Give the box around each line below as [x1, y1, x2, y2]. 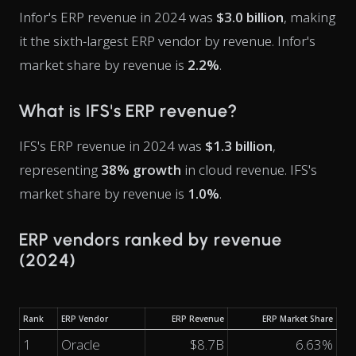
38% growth [101, 161, 181, 179]
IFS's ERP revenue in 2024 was [19, 137, 205, 155]
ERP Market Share [262, 313, 333, 324]
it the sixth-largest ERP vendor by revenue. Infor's [19, 32, 315, 50]
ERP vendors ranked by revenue [19, 229, 282, 250]
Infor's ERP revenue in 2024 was [19, 8, 216, 26]
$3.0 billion [216, 8, 284, 26]
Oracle [61, 335, 100, 354]
